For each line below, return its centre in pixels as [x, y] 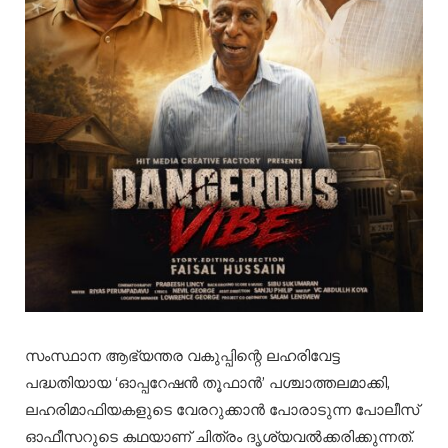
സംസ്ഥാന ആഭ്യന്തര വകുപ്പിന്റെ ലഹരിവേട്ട [182, 356]
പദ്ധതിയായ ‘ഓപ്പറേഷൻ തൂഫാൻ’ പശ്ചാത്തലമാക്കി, [207, 383]
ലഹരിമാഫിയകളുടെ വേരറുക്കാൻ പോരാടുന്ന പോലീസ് [222, 410]
